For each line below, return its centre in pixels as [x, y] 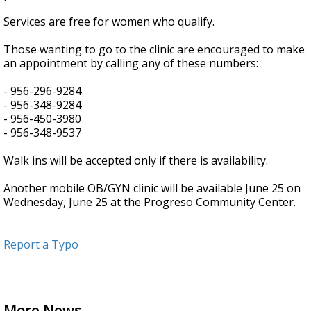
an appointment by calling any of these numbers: [131, 64]
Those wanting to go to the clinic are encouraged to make [154, 50]
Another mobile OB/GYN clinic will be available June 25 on [152, 188]
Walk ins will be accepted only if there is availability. [136, 161]
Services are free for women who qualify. [109, 22]
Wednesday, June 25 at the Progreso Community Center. [150, 202]
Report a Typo [41, 245]
